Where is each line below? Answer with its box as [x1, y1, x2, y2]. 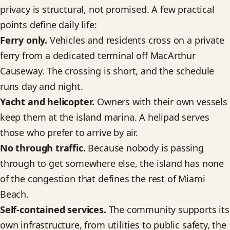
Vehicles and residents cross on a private [47, 34, 224, 47]
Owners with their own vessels [94, 95, 227, 108]
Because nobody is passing [85, 142, 204, 155]
